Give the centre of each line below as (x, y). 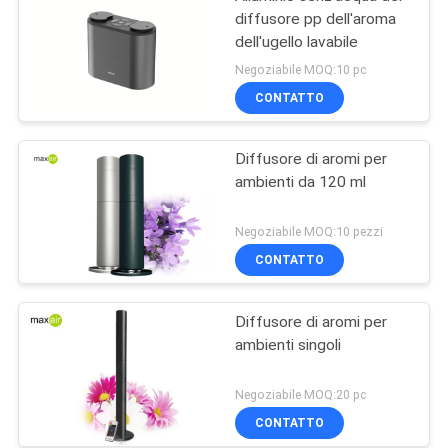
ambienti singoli (288, 344)
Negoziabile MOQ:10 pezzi (309, 232)
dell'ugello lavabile (297, 41)
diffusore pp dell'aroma (316, 18)
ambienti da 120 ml (301, 181)
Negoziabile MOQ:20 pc (301, 395)
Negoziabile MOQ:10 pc (301, 69)
